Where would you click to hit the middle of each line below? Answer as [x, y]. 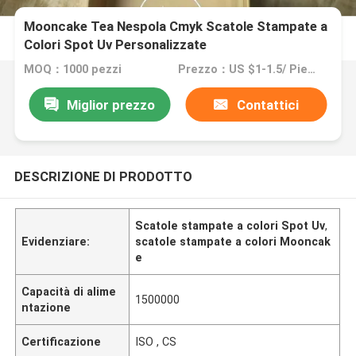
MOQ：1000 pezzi [73, 70]
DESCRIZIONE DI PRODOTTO [103, 176]
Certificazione [62, 341]
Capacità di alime [69, 291]
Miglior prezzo [110, 104]
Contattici [267, 104]
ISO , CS [156, 341]
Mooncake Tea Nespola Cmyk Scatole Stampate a [176, 27]
